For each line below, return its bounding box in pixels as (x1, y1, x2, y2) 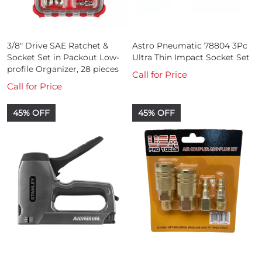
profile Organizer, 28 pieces (7, 63, 119, 74)
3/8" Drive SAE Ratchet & (7, 40, 108, 51)
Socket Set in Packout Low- (7, 51, 119, 63)
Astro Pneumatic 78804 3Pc (132, 40, 247, 51)
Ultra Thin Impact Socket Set (132, 51, 250, 63)
